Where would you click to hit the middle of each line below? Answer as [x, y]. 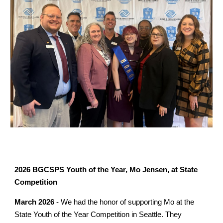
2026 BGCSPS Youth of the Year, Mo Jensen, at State [106, 169]
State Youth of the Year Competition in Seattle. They [98, 214]
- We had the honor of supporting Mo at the [124, 202]
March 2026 [35, 202]
